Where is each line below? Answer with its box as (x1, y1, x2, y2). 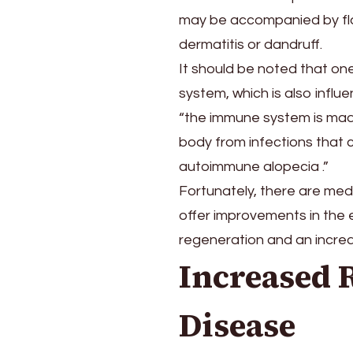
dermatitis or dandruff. (179, 37, 322, 53)
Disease (179, 304, 295, 347)
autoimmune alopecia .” (179, 159, 329, 175)
